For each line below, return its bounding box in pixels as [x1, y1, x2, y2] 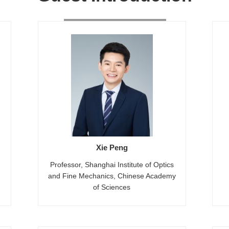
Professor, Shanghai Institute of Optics [50, 161, 174, 169]
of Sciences [93, 183, 131, 191]
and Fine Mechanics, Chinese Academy [48, 172, 176, 180]
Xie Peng [96, 143, 128, 152]
